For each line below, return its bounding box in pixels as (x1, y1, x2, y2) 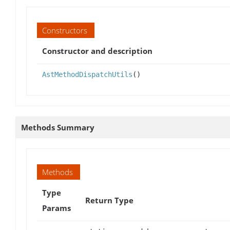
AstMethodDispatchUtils (42, 70, 132, 79)
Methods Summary (21, 122, 94, 133)
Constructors (42, 25, 87, 36)
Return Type (85, 195, 133, 206)
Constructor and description (42, 46, 152, 56)
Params (42, 203, 71, 214)
